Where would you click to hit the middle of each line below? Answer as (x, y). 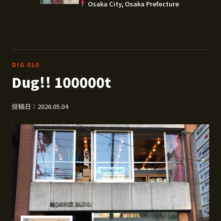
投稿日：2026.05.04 (40, 106)
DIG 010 (26, 64)
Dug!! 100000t (61, 82)
